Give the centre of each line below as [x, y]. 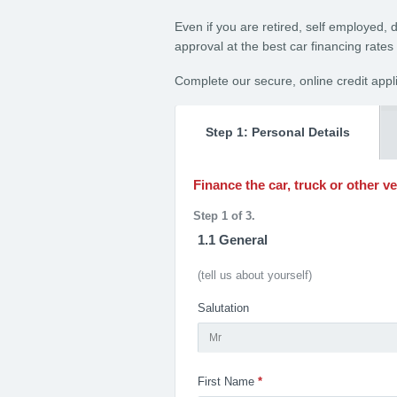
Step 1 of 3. [224, 216]
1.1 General [233, 240]
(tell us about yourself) [255, 275]
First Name [226, 381]
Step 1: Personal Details [277, 132]
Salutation [223, 308]
